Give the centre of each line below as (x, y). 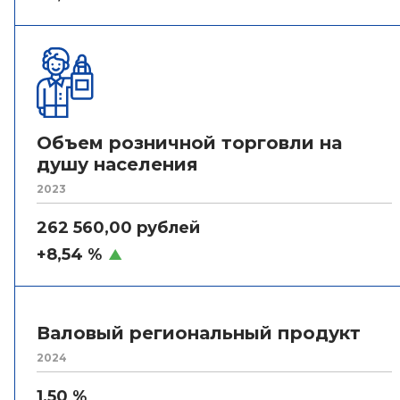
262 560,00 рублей (118, 227)
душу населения (117, 164)
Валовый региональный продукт (199, 333)
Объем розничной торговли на (189, 142)
